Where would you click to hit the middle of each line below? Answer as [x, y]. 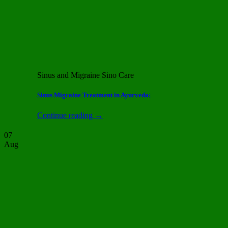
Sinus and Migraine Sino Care [85, 75]
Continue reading [66, 115]
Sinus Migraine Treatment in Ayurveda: [94, 95]
